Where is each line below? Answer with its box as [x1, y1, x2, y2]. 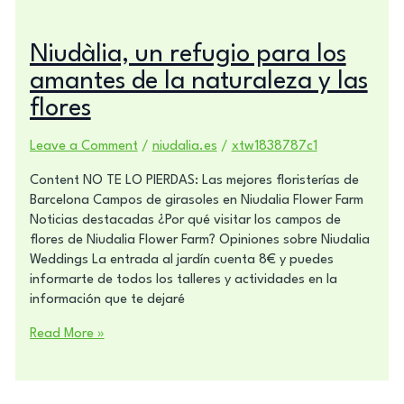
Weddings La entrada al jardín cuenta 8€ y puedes [29, 252, 334, 267]
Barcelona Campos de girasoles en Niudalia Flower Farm [29, 193, 363, 207]
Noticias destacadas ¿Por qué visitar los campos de [29, 213, 341, 227]
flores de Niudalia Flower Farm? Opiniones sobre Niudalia [29, 233, 370, 247]
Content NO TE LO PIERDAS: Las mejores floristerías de [29, 173, 359, 188]
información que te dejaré [29, 292, 185, 307]
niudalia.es [151, 139, 217, 153]
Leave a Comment [29, 139, 138, 153]
